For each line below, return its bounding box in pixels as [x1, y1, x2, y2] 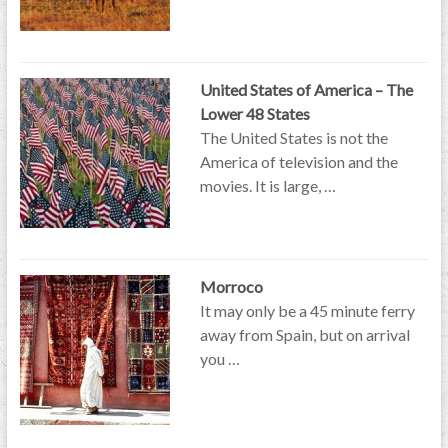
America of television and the [199, 152, 398, 171]
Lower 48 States [199, 104, 310, 123]
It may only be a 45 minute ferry [199, 301, 415, 320]
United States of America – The [199, 80, 413, 99]
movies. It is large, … [199, 176, 336, 195]
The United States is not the [199, 128, 388, 147]
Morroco [199, 277, 263, 296]
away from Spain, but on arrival [199, 325, 410, 344]
